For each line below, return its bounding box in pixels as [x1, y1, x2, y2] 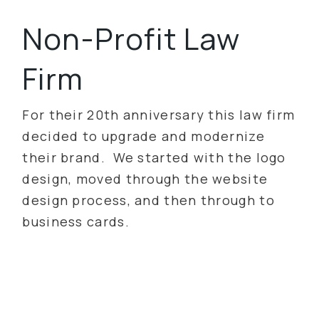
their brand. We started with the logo [22, 148, 286, 166]
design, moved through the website [22, 169, 268, 187]
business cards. [22, 212, 130, 230]
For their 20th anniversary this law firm [22, 105, 296, 123]
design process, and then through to [22, 191, 275, 209]
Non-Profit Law [22, 17, 241, 59]
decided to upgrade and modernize [22, 127, 265, 145]
